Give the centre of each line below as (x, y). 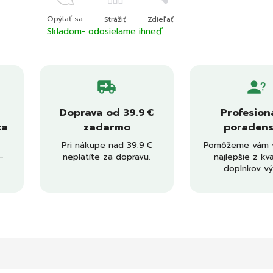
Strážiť (115, 19)
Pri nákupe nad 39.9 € (107, 145)
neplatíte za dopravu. (107, 157)
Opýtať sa (65, 19)
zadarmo (107, 127)
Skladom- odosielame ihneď (105, 31)
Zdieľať (161, 19)
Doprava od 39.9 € (107, 113)
